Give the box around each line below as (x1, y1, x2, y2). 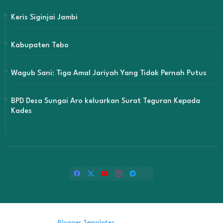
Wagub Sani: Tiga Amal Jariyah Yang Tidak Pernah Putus (11, 69, 207, 77)
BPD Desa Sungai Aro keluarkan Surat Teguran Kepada (11, 97, 200, 105)
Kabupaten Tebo (11, 41, 69, 49)
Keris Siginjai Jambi (11, 13, 78, 21)
